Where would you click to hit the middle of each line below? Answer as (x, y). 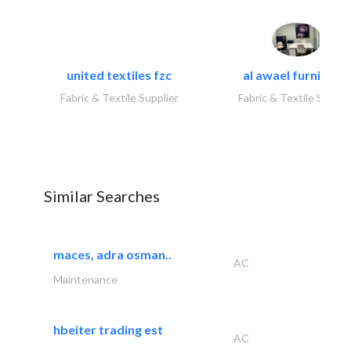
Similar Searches (102, 195)
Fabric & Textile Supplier (119, 97)
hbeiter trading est (108, 329)
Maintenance (85, 279)
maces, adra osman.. (112, 254)
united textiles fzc (119, 74)
